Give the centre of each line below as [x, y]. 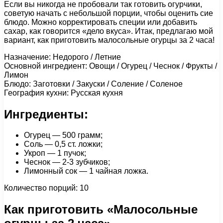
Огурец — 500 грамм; [63, 135]
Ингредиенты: [46, 114]
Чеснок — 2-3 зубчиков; [67, 162]
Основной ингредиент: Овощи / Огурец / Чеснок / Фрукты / [111, 66]
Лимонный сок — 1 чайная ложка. [86, 171]
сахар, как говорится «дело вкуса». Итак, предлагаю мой [109, 31]
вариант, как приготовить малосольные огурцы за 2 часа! [109, 40]
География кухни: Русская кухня [63, 93]
